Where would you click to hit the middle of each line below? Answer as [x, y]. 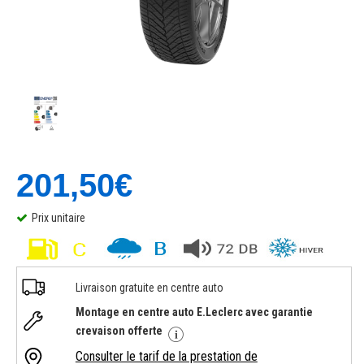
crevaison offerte [120, 331]
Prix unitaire [58, 218]
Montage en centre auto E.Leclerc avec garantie [194, 312]
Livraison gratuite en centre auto [149, 288]
